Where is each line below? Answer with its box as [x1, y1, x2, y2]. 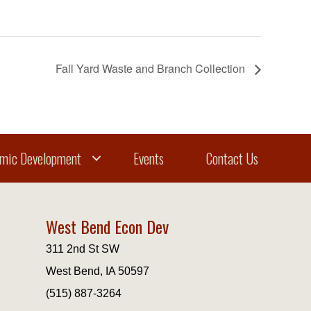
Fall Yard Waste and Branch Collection [56, 60, 248, 76]
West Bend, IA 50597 [45, 264, 149, 277]
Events [133, 147, 164, 169]
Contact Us [205, 147, 258, 169]
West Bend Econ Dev [45, 213, 169, 239]
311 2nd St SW [45, 242, 119, 255]
